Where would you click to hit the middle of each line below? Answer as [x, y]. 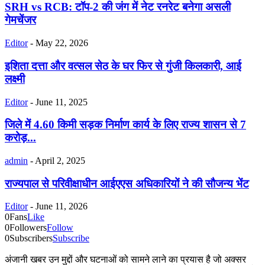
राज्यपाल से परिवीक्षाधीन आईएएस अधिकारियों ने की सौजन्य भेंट [127, 183]
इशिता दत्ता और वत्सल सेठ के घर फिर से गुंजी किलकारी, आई [123, 66]
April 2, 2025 [60, 161]
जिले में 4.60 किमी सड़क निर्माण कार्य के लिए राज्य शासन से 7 [125, 125]
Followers [28, 228]
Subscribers [31, 238]
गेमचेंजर [20, 20]
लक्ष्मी [15, 79]
